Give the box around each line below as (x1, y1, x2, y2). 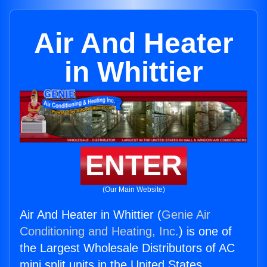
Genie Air (162, 208, 210, 222)
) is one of (179, 225, 232, 238)
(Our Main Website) (102, 185, 165, 194)
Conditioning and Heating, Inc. (20, 225, 179, 238)
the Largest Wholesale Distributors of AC (20, 241, 235, 255)
